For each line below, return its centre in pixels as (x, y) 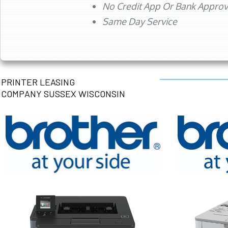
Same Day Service (140, 22)
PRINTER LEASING (38, 82)
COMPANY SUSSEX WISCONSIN (63, 94)
